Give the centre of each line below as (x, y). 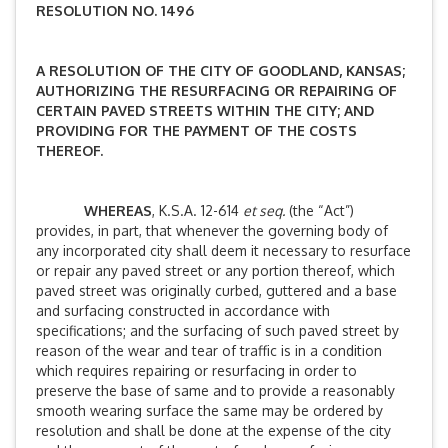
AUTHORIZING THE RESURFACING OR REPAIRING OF (216, 90)
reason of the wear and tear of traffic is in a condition (209, 350)
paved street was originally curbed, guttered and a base (216, 290)
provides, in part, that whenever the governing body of (212, 230)
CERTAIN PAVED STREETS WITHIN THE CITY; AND (205, 110)
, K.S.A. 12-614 (197, 210)
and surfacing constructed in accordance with (183, 310)
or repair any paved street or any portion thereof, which (215, 270)
